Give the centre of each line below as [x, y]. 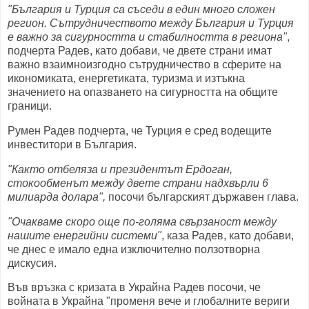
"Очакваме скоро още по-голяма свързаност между [142, 221]
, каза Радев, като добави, [228, 235]
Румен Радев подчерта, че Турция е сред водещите [140, 130]
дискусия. [32, 263]
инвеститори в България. [72, 144]
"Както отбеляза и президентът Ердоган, [120, 169]
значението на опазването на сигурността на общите [143, 92]
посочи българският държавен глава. [202, 197]
